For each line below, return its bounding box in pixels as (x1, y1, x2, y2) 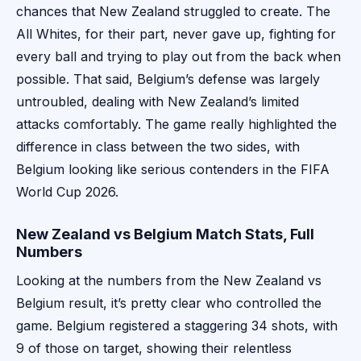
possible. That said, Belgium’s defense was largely (16, 71, 320, 88)
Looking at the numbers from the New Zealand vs (16, 272, 322, 289)
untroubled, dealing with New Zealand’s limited (16, 93, 299, 110)
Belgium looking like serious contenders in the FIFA (16, 161, 330, 178)
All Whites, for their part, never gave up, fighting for (16, 26, 336, 43)
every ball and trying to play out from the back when (16, 48, 341, 65)
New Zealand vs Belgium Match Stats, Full (16, 226, 314, 243)
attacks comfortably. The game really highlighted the (16, 116, 337, 133)
